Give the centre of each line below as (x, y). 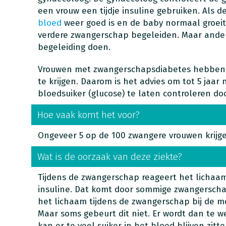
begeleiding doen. (75, 47)
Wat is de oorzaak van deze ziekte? (109, 157)
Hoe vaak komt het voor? (88, 115)
